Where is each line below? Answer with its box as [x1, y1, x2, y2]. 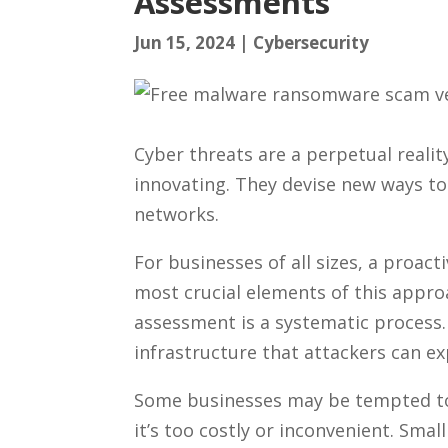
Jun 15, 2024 [134, 30, 236, 54]
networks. [134, 201, 220, 226]
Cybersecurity [253, 30, 370, 54]
